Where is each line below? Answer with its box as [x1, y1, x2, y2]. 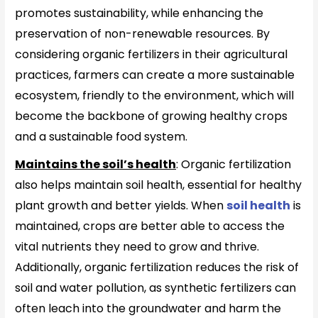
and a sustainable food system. [15, 128, 188, 145]
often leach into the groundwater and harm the [15, 300, 282, 317]
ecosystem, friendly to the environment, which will [15, 87, 295, 104]
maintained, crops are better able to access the [15, 217, 285, 234]
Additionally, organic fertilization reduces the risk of [15, 258, 300, 275]
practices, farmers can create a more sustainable [15, 66, 295, 83]
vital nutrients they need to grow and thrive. [15, 238, 260, 255]
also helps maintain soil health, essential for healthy [15, 176, 302, 193]
